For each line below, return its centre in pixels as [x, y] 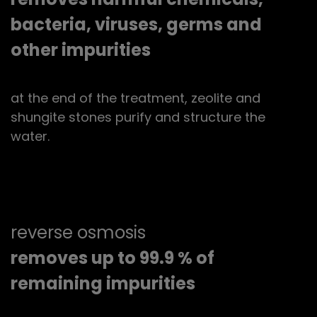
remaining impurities [103, 283]
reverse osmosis [78, 232]
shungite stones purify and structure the [138, 117]
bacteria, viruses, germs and [136, 24]
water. [30, 136]
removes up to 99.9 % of [113, 258]
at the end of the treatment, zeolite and [136, 98]
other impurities [81, 50]
